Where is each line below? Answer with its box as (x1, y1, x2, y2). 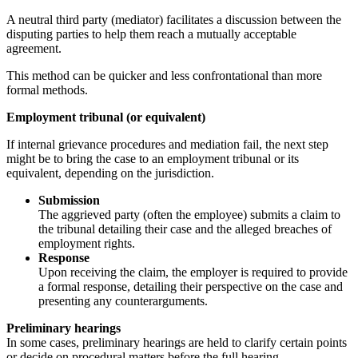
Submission (38, 193, 100, 207)
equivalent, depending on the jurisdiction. (6, 165, 214, 180)
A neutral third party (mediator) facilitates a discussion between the (6, 12, 341, 26)
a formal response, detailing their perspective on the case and (38, 279, 343, 293)
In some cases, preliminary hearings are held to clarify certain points (6, 335, 347, 349)
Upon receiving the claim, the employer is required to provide (38, 265, 348, 279)
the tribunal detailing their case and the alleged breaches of (38, 221, 332, 236)
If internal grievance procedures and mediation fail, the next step (6, 137, 328, 151)
